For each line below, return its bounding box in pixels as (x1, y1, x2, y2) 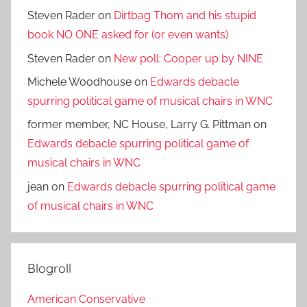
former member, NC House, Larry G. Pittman (27, 118, 251, 132)
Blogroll (27, 260, 71, 276)
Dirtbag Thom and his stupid (114, 9, 256, 23)
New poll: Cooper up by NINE (114, 51, 263, 65)
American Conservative (27, 292, 145, 306)
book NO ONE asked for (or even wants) (27, 28, 228, 42)
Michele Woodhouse (27, 75, 132, 88)
